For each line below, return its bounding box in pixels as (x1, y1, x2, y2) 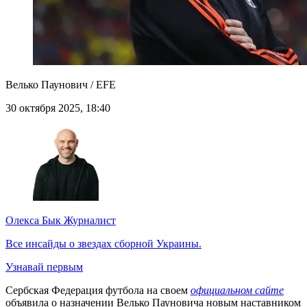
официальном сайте (191, 284, 284, 297)
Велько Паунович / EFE (5, 79, 116, 91)
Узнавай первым (5, 261, 83, 273)
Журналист (61, 214, 116, 227)
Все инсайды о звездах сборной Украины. (5, 238, 201, 250)
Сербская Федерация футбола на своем (5, 284, 191, 297)
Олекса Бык (5, 214, 61, 227)
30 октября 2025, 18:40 (5, 102, 110, 114)
